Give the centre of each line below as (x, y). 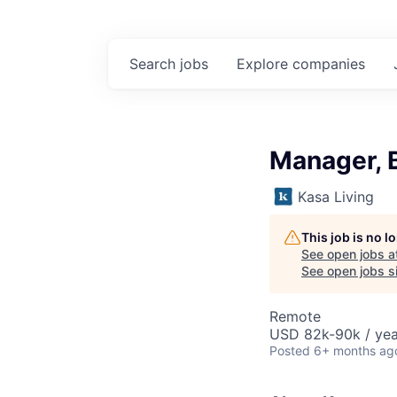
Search (155, 64)
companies (329, 64)
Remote (295, 316)
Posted (290, 350)
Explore (265, 64)
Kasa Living (336, 197)
